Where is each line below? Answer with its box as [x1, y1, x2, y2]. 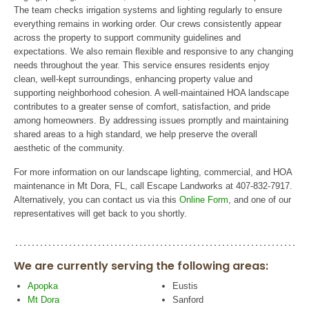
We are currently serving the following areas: [14, 258, 268, 274]
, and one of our [228, 195, 291, 205]
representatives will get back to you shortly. [14, 208, 187, 219]
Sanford [172, 295, 203, 305]
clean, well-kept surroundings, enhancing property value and [14, 74, 252, 84]
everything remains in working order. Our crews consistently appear [14, 19, 281, 29]
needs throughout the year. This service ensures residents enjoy [14, 60, 270, 70]
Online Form [179, 195, 228, 205]
